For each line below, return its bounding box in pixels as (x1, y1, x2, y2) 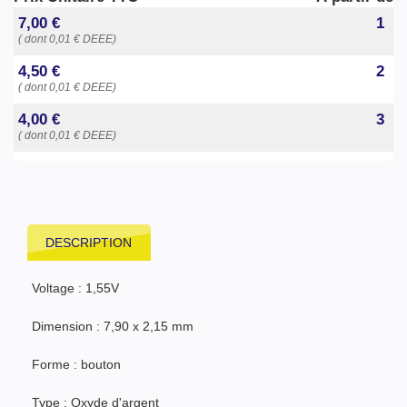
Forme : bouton (32, 356, 121, 372)
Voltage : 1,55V (32, 280, 119, 295)
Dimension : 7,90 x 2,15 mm (32, 318, 194, 333)
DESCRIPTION (45, 234, 133, 250)
